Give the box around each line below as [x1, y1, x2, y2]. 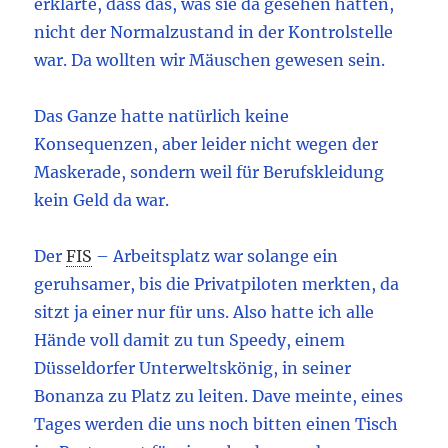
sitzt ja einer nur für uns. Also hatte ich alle [34, 302, 375, 323]
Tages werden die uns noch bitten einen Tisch [34, 414, 399, 435]
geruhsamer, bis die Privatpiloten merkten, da [34, 274, 400, 295]
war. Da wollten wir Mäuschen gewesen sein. [34, 50, 386, 71]
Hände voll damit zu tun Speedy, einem [34, 330, 346, 351]
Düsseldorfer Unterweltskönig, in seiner [34, 358, 352, 379]
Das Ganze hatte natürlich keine [34, 106, 290, 127]
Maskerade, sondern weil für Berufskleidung [34, 162, 385, 183]
